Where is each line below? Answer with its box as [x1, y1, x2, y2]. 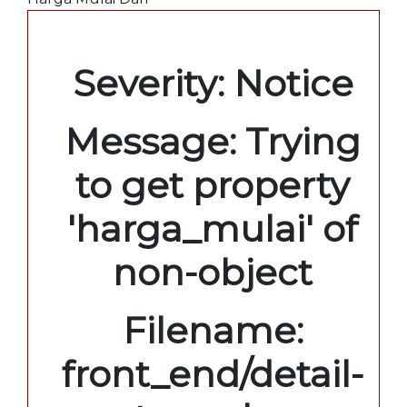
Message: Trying [65, 118, 361, 164]
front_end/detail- [62, 351, 363, 396]
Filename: [122, 307, 303, 352]
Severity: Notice [72, 60, 353, 105]
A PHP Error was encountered [52, 27, 373, 55]
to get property [75, 162, 350, 207]
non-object [113, 249, 313, 294]
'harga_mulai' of [67, 205, 358, 251]
